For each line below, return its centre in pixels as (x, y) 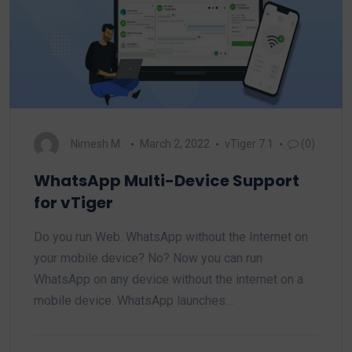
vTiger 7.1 (249, 143)
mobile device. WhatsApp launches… (134, 301)
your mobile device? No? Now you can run (148, 258)
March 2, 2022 (174, 143)
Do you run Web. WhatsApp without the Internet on (171, 237)
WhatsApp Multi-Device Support (167, 181)
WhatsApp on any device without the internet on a (169, 279)
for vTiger (73, 203)
